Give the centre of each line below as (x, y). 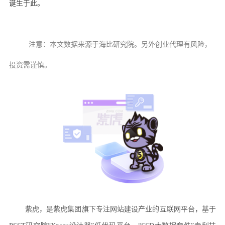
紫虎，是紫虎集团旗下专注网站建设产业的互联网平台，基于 (121, 209)
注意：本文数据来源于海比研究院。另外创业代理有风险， (120, 45)
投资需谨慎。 (30, 65)
